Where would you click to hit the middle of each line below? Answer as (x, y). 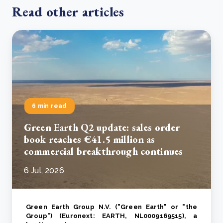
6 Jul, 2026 (44, 171)
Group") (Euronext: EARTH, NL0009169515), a (111, 216)
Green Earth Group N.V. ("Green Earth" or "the (111, 207)
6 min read (50, 106)
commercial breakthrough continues (104, 152)
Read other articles (68, 12)
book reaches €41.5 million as (90, 140)
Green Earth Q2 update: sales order (102, 128)
